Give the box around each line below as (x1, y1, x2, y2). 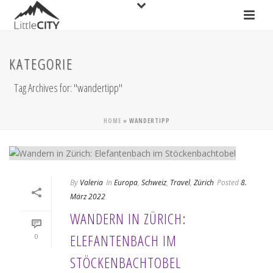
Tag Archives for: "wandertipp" (14, 80, 122, 95)
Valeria (80, 177, 103, 188)
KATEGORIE (9, 54, 73, 74)
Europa (114, 177, 138, 188)
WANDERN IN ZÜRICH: (70, 208, 186, 229)
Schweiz (141, 177, 166, 188)
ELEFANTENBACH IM (70, 230, 177, 250)
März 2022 (70, 191, 105, 202)
